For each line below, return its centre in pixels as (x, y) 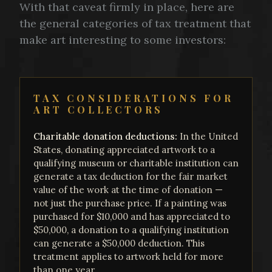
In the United (208, 137)
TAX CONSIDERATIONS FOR (134, 98)
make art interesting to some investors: (123, 40)
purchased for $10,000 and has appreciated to (132, 217)
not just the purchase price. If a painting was (130, 203)
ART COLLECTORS (99, 110)
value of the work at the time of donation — (128, 190)
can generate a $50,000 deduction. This (119, 243)
